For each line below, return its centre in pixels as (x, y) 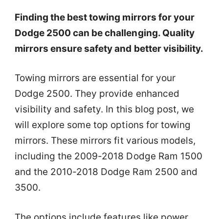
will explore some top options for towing (103, 125)
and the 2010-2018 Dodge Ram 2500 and (106, 172)
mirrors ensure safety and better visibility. (109, 48)
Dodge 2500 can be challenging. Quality (105, 33)
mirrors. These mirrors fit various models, (105, 141)
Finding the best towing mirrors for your (105, 17)
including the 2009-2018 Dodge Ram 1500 (109, 156)
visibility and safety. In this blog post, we (104, 109)
